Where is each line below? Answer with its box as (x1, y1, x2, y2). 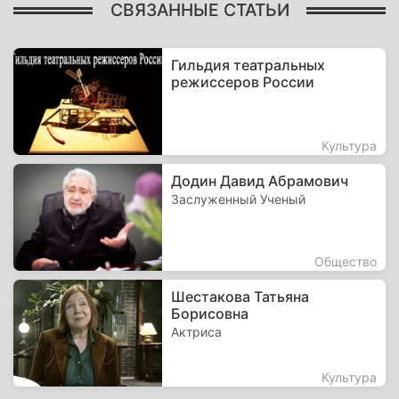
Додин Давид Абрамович (171, 172, 349, 190)
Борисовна (171, 305, 249, 322)
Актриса (171, 324, 223, 339)
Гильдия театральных (171, 56, 326, 74)
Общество (314, 254, 377, 269)
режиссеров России (171, 73, 315, 91)
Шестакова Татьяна (171, 288, 310, 305)
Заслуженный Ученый (171, 191, 306, 207)
